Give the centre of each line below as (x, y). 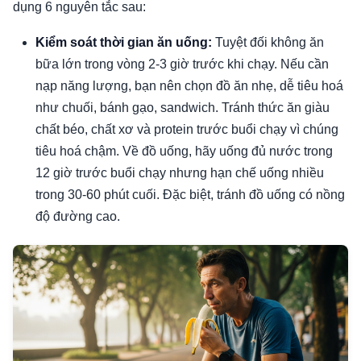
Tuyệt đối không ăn (268, 42)
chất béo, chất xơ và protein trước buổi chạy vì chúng (187, 129)
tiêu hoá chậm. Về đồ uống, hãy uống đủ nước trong (184, 151)
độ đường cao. (78, 216)
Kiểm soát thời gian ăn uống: (124, 42)
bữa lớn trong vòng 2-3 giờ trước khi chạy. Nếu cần (182, 64)
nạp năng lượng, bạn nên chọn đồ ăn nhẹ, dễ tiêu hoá (189, 85)
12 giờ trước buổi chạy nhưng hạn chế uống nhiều (180, 172)
